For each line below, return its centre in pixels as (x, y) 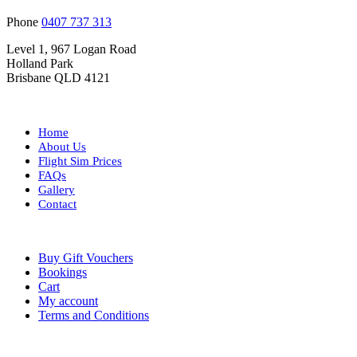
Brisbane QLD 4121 (58, 77)
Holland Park (40, 63)
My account (68, 300)
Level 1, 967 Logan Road (71, 49)
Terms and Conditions (94, 315)
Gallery (57, 189)
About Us (62, 146)
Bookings (63, 272)
